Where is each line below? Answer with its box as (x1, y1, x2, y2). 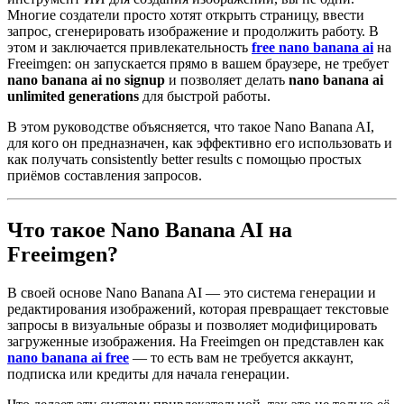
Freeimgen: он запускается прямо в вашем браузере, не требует (7, 55, 389, 71)
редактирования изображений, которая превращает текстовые (7, 300, 389, 317)
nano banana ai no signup (7, 71, 165, 87)
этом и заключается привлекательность (7, 39, 252, 55)
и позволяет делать (165, 71, 289, 87)
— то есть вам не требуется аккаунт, (129, 349, 353, 365)
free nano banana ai (252, 39, 373, 55)
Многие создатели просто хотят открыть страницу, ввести (7, 6, 364, 23)
